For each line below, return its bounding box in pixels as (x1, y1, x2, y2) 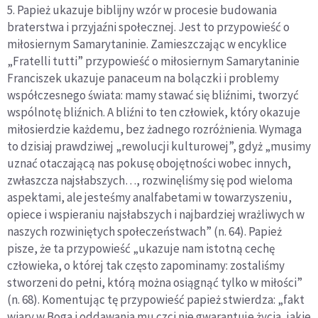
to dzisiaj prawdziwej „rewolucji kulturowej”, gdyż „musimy (7, 138, 311, 155)
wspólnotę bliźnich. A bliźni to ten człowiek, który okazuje (7, 104, 300, 121)
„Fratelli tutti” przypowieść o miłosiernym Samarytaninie (7, 53, 300, 70)
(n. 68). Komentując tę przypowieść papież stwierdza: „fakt (7, 292, 305, 308)
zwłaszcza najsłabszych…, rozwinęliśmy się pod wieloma (7, 172, 292, 189)
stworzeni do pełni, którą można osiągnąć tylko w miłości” (7, 275, 302, 291)
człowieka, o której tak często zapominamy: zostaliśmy (7, 258, 285, 274)
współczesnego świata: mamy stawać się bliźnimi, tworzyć (7, 87, 299, 104)
